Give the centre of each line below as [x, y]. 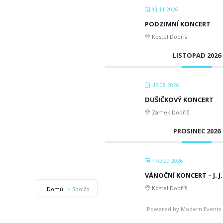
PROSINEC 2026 [197, 131]
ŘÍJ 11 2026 [164, 9]
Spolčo [81, 189]
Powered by [164, 209]
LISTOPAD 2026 [197, 55]
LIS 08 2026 [165, 85]
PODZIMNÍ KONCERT [178, 24]
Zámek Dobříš [170, 112]
